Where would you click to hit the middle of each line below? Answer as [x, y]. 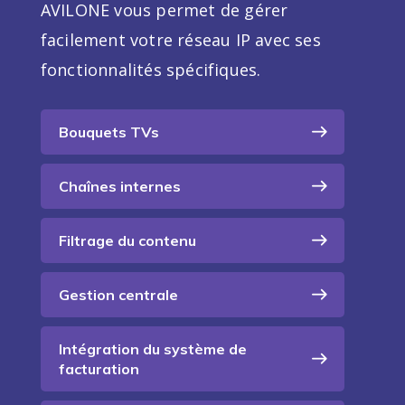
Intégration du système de [152, 349]
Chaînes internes [119, 187]
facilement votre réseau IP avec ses [180, 40]
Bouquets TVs [108, 132]
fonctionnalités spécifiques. [151, 70]
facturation [99, 369]
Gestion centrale [118, 295]
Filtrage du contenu [127, 241]
